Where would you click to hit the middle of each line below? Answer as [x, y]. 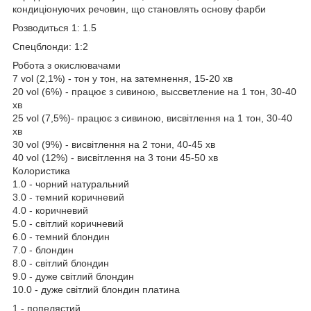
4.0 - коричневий [50, 210]
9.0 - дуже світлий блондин [73, 276]
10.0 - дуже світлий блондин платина [96, 289]
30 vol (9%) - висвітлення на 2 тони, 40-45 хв [114, 144]
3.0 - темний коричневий [68, 197]
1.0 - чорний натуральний [71, 184]
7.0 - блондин [43, 250]
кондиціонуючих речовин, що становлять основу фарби [139, 9]
